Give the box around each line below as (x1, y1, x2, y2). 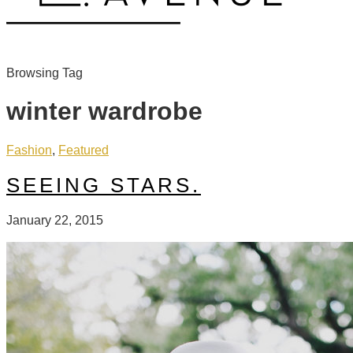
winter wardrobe (6, 97, 203, 126)
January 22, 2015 (6, 213, 103, 227)
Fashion (6, 143, 52, 157)
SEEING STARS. (6, 173, 201, 197)
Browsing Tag (6, 65, 83, 80)
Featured (58, 143, 109, 157)
